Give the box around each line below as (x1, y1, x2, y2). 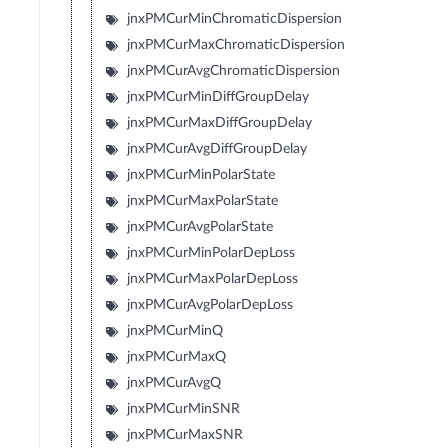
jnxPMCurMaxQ (127, 350, 227, 365)
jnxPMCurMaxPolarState (127, 194, 279, 209)
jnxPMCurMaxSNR (127, 428, 244, 443)
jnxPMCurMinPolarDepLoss (127, 246, 296, 261)
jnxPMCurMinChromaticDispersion (127, 12, 343, 27)
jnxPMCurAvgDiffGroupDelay (127, 142, 308, 157)
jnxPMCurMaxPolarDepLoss (127, 272, 299, 287)
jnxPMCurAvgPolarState (127, 220, 274, 235)
